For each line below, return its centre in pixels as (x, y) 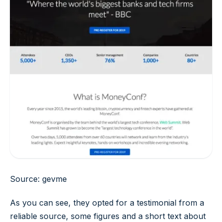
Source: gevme (38, 179)
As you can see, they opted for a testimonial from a (107, 202)
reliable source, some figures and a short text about (108, 216)
